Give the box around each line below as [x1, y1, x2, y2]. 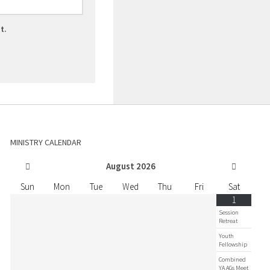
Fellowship [219, 240, 248, 249]
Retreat [219, 217, 238, 225]
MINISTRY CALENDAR [10, 137, 82, 148]
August [105, 160, 134, 172]
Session [219, 209, 239, 217]
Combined [219, 256, 246, 264]
